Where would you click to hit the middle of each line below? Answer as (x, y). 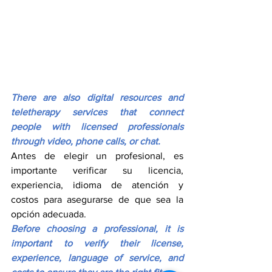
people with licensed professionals (97, 127)
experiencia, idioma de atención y (97, 185)
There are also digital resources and (97, 98)
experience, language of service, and (97, 258)
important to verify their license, (97, 243)
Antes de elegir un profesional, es (97, 156)
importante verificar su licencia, (97, 171)
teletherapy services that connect (97, 112)
